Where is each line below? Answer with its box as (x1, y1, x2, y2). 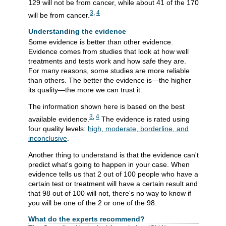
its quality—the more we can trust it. (28, 86, 142, 94)
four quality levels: (28, 124, 88, 133)
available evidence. (28, 115, 89, 123)
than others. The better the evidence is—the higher (28, 76, 191, 85)
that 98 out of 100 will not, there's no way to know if (28, 189, 191, 197)
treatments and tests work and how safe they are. (28, 57, 186, 66)
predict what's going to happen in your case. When (28, 160, 190, 168)
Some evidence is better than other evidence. (28, 38, 173, 46)
